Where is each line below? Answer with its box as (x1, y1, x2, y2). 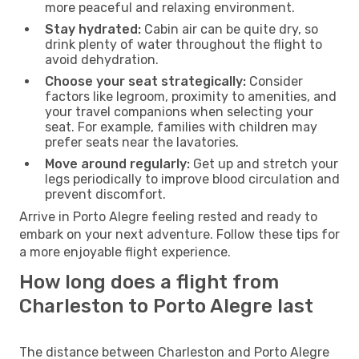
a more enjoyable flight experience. (19, 244, 231, 260)
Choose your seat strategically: (45, 73, 246, 89)
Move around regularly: (45, 155, 190, 171)
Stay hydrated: (45, 21, 141, 37)
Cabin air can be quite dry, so (141, 21, 318, 37)
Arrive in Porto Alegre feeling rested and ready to (19, 208, 317, 224)
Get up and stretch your (190, 155, 338, 171)
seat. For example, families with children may (45, 119, 317, 135)
